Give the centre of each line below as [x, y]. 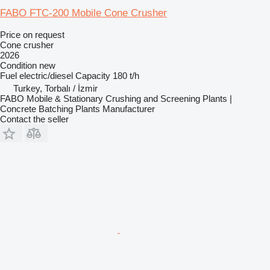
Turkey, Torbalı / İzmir [55, 88]
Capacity [93, 75]
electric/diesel [46, 75]
